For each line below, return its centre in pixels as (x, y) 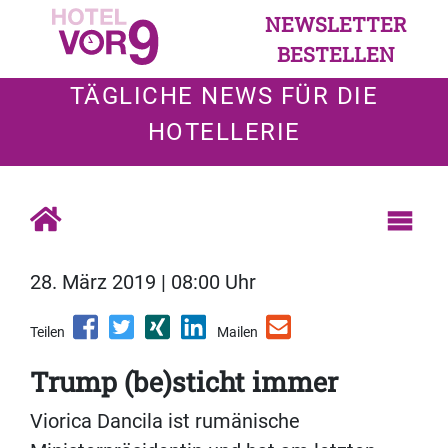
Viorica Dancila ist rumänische (165, 421)
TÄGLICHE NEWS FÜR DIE (224, 96)
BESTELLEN (336, 54)
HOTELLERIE (224, 132)
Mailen (237, 332)
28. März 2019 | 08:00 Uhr (143, 282)
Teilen (47, 332)
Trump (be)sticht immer (184, 382)
